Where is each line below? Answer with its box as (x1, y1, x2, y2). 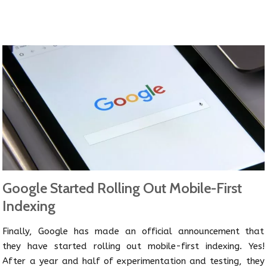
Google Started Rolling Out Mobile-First (2, 179, 243, 197)
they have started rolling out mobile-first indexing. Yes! (2, 240, 265, 252)
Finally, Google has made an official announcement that (2, 225, 265, 237)
